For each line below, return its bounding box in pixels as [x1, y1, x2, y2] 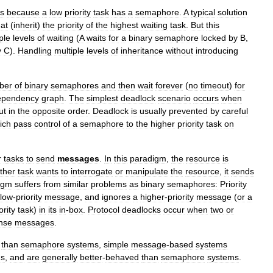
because [7, 7, 40, 17]
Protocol [88, 205, 119, 214]
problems [91, 179, 127, 189]
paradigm [130, 154, 166, 163]
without [166, 46, 193, 55]
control [34, 119, 60, 129]
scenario [158, 93, 191, 103]
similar [63, 179, 88, 189]
